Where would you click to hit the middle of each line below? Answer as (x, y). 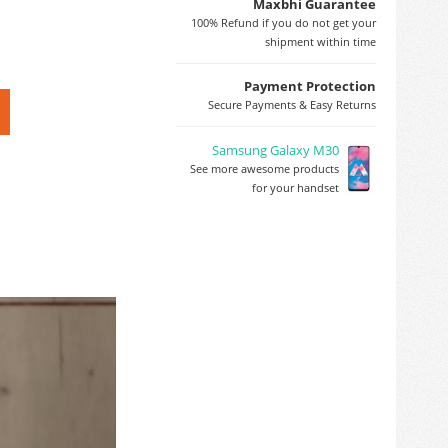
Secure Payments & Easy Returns (292, 104)
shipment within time (320, 41)
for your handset (295, 187)
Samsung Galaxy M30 (275, 149)
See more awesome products (264, 168)
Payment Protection (310, 85)
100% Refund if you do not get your (283, 22)
